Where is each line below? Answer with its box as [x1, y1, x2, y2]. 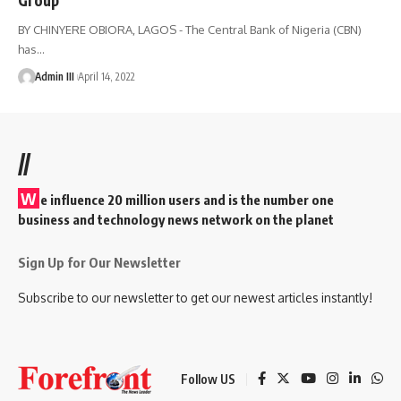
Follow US [181, 371, 235, 387]
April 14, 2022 [77, 69, 135, 83]
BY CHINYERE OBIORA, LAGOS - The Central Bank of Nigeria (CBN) [18, 21, 362, 37]
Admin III [34, 69, 74, 83]
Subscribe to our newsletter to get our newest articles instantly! [18, 289, 372, 305]
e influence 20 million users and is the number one [40, 191, 334, 208]
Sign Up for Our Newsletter [18, 253, 181, 270]
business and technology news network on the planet [18, 210, 334, 227]
